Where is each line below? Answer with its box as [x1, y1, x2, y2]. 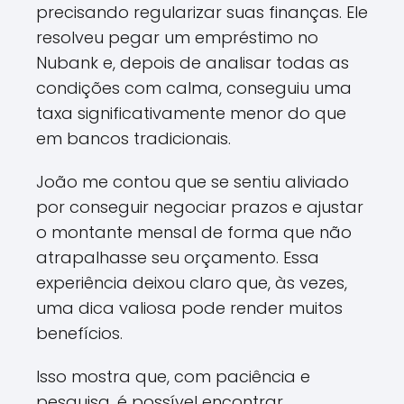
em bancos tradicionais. [36, 127, 231, 150]
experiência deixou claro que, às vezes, [36, 271, 347, 294]
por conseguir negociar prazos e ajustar [36, 196, 363, 218]
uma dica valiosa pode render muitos [36, 297, 343, 319]
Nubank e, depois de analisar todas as [36, 51, 349, 74]
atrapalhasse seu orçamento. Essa [36, 246, 319, 269]
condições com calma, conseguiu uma [36, 77, 352, 99]
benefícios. [36, 322, 123, 344]
